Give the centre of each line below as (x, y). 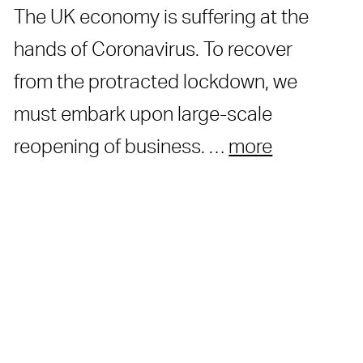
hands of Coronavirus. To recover (154, 50)
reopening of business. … (122, 147)
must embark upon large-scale (143, 115)
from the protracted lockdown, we (156, 82)
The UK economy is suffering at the (162, 17)
